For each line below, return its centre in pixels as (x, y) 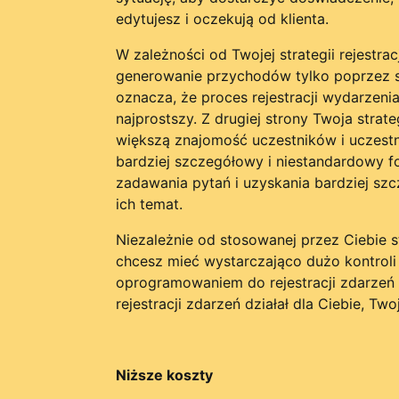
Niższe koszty (164, 375)
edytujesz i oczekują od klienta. (222, 19)
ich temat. (149, 204)
